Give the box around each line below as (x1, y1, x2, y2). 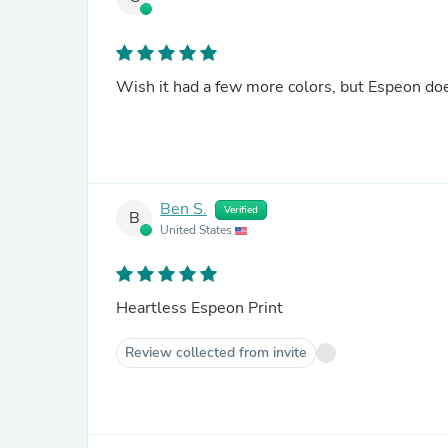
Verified (224, 203, 258, 217)
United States (160, 222, 235, 238)
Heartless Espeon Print (116, 297, 283, 319)
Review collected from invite (125, 343, 307, 362)
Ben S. (160, 198, 207, 221)
